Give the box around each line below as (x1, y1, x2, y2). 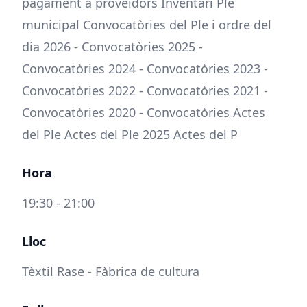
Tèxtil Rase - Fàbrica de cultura (22, 263, 199, 280)
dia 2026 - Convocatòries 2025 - (22, 38, 203, 55)
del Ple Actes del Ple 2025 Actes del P (22, 126, 238, 143)
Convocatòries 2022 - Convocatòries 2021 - (22, 82, 268, 99)
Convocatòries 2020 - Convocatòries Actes (22, 104, 265, 121)
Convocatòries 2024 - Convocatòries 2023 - (22, 60, 268, 77)
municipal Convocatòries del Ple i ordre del (22, 16, 271, 33)
